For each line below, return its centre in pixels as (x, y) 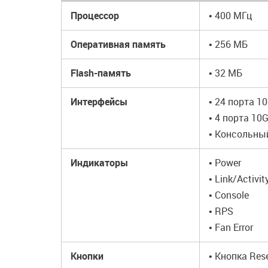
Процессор (95, 16)
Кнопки (87, 256)
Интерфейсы (99, 102)
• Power (225, 163)
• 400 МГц (231, 16)
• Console (229, 195)
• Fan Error (231, 227)
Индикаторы (99, 163)
